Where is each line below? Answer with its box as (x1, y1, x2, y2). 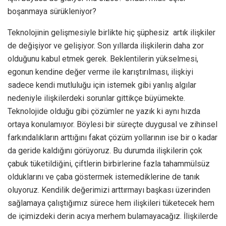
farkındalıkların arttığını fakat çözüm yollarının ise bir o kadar (8, 132, 217, 142)
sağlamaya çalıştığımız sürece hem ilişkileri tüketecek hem (8, 198, 214, 208)
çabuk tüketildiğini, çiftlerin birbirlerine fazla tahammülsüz (8, 158, 210, 168)
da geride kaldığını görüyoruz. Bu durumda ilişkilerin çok (8, 145, 202, 155)
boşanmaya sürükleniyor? (8, 6, 96, 16)
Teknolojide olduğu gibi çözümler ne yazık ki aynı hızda (8, 106, 200, 116)
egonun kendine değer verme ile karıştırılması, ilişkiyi (8, 67, 193, 77)
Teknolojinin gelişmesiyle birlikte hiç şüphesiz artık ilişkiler (8, 27, 215, 37)
